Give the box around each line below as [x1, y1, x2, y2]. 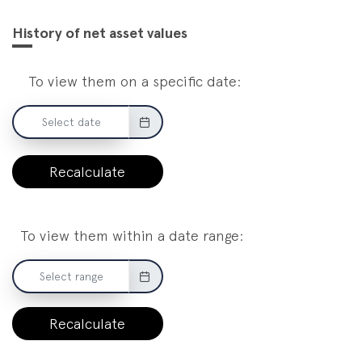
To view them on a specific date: [28, 73, 241, 90]
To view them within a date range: [20, 227, 243, 245]
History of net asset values [12, 24, 187, 42]
